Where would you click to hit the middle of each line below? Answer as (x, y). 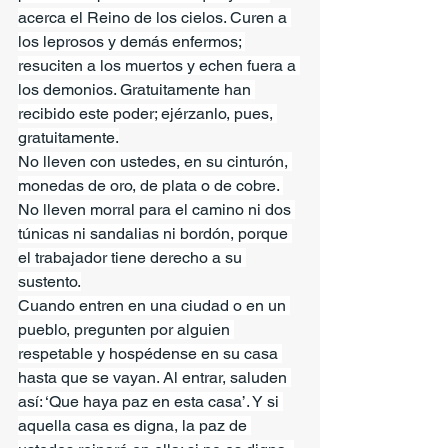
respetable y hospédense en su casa (150, 353)
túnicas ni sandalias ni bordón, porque (155, 233)
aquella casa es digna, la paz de (134, 425)
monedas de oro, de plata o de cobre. (150, 185)
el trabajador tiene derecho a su (132, 257)
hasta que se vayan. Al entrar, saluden (154, 377)
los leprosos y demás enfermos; (131, 41)
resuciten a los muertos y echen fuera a (159, 65)
